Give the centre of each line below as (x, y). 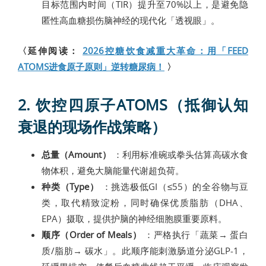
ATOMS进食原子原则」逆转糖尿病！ (91, 66)
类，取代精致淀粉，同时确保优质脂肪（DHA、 (145, 202)
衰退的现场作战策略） (92, 126)
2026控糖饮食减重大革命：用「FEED (166, 50)
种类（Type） (70, 186)
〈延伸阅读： (50, 50)
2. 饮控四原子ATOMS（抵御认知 (133, 104)
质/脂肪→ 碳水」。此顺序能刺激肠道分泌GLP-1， (145, 250)
